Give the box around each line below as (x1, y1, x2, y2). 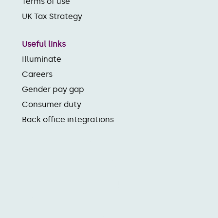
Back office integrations (22, 114, 114, 124)
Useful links (22, 39, 66, 49)
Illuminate (22, 54, 61, 64)
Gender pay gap (22, 84, 84, 94)
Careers (22, 69, 53, 79)
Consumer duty (22, 99, 81, 109)
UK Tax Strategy (22, 11, 82, 21)
